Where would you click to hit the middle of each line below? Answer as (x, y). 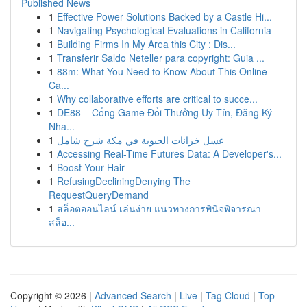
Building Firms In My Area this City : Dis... (146, 44)
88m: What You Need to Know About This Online (162, 71)
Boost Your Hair (91, 167)
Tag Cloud (228, 295)
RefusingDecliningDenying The (124, 181)
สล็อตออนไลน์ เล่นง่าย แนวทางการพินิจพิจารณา (159, 208)
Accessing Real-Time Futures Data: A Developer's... (169, 153)
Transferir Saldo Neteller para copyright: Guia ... (161, 58)
